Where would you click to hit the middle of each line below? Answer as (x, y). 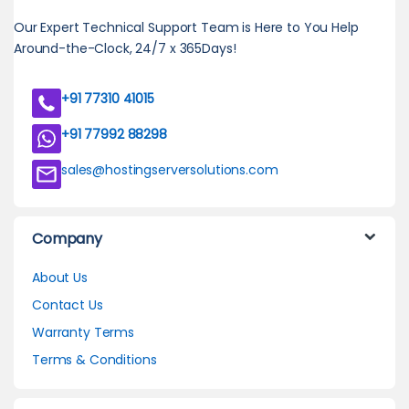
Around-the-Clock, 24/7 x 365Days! (125, 48)
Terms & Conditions (94, 359)
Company (68, 238)
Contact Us (68, 304)
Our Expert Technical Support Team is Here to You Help (186, 27)
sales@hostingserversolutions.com (170, 169)
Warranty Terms (84, 332)
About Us (60, 277)
